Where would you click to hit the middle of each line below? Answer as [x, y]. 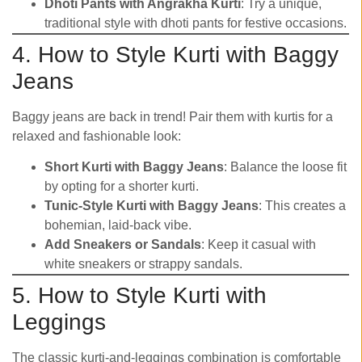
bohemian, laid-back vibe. [118, 225]
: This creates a [302, 206]
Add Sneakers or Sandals [123, 245]
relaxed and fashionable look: [97, 137]
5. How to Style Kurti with [139, 296]
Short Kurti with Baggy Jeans [134, 167]
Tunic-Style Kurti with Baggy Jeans [152, 206]
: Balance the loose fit [285, 167]
